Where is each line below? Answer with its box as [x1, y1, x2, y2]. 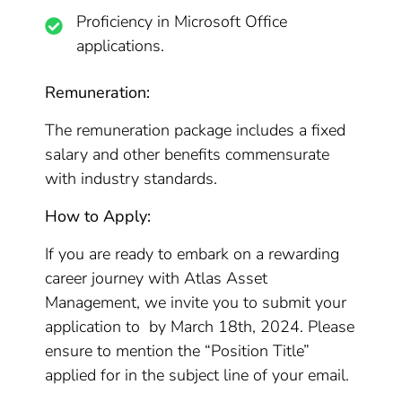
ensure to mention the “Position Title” [45, 340, 310, 362]
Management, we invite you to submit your [45, 292, 347, 313]
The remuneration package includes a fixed [45, 119, 346, 141]
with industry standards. [45, 168, 218, 189]
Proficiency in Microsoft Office [76, 11, 288, 32]
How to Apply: [45, 205, 152, 227]
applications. [76, 35, 165, 57]
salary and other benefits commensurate [45, 144, 330, 165]
